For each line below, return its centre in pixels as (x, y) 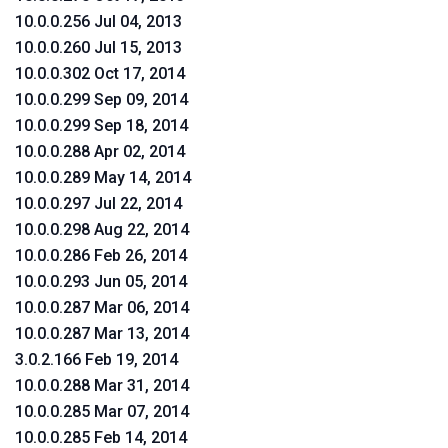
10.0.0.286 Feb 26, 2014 (101, 255)
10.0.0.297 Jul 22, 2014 (98, 203)
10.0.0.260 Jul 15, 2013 (98, 47)
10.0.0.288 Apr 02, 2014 (100, 151)
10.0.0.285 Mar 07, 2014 (102, 411)
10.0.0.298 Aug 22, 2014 (102, 229)
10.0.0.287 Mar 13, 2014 (102, 333)
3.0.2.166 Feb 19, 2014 (96, 359)
